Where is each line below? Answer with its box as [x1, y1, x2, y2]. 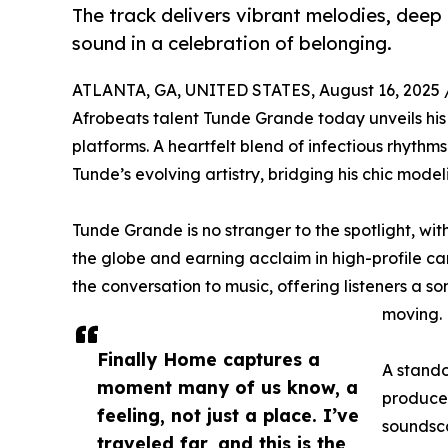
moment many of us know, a [97, 376, 358, 399]
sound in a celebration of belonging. [72, 32, 392, 55]
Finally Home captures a [97, 348, 320, 371]
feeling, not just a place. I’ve [97, 404, 359, 427]
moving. [382, 304, 442, 325]
